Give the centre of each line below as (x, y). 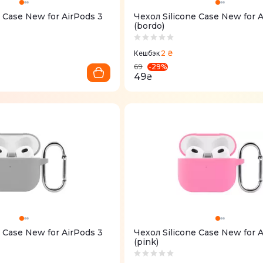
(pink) (146, 242)
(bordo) (149, 26)
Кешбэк (147, 53)
